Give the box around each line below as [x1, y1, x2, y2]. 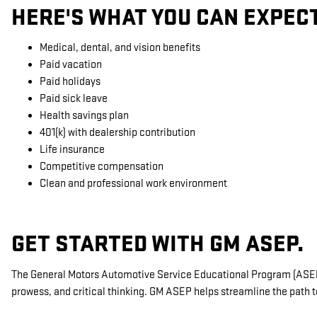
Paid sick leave [40, 92, 108, 105]
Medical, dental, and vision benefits [40, 41, 200, 54]
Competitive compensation [40, 160, 163, 173]
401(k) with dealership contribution [40, 126, 195, 139]
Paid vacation [40, 58, 102, 71]
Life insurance [40, 143, 105, 156]
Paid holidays [40, 75, 100, 88]
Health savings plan [40, 109, 129, 122]
